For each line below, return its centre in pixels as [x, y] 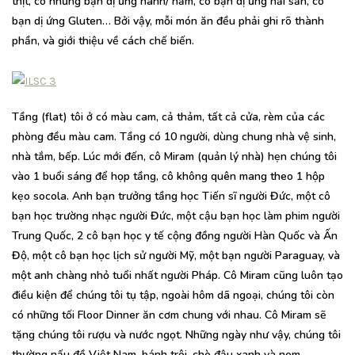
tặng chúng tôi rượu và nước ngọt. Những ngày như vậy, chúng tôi [176, 334]
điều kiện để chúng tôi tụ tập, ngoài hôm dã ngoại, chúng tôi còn [173, 295]
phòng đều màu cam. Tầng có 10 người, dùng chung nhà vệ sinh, [174, 136]
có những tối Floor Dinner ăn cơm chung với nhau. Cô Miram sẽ [169, 315]
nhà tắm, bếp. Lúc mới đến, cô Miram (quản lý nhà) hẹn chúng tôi [174, 156]
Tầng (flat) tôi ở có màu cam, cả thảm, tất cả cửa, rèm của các [168, 116]
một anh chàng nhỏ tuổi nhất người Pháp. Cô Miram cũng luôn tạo [177, 275]
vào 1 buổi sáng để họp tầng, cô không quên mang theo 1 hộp [168, 176]
